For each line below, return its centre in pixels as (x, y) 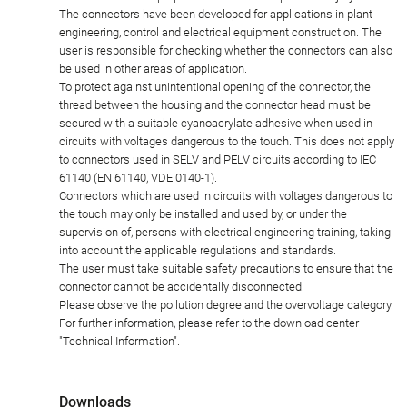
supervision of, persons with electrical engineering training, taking (225, 232)
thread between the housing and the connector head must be (215, 104)
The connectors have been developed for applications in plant (216, 14)
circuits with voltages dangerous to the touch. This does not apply (227, 141)
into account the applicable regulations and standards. (198, 250)
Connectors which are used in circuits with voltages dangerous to (226, 195)
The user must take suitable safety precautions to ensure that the (226, 268)
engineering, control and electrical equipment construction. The (220, 32)
